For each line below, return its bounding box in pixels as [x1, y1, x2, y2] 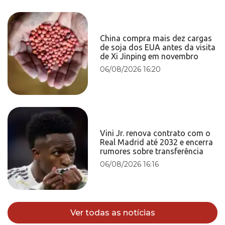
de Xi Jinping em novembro [100, 51, 199, 61]
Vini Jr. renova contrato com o [100, 128, 211, 138]
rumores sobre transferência [100, 146, 204, 156]
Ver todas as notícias [70, 208, 155, 217]
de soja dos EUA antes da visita [100, 42, 216, 52]
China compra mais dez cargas [100, 33, 212, 43]
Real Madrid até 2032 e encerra [100, 137, 213, 147]
